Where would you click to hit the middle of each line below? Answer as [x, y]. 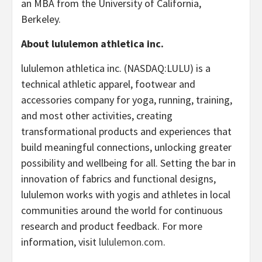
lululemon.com [131, 242]
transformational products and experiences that [126, 131]
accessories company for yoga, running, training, [127, 99]
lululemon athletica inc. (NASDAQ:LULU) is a [116, 68]
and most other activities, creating [97, 115]
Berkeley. [41, 19]
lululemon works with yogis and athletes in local [126, 194]
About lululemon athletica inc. [92, 43]
